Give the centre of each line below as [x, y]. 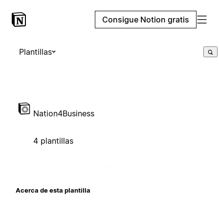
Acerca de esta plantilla [53, 190]
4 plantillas [53, 141]
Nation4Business [64, 113]
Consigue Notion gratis [146, 20]
